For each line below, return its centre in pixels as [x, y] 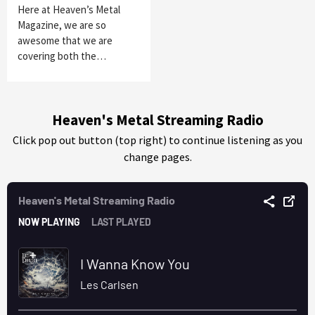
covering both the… [62, 56]
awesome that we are [65, 40]
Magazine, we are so [62, 25]
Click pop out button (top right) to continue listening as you [157, 140]
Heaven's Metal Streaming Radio [157, 120]
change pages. [157, 156]
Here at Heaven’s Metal [69, 9]
